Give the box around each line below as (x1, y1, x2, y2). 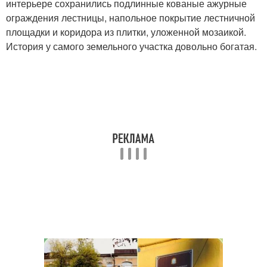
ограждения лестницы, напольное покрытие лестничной (6, 11, 255, 24)
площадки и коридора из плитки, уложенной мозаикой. (6, 25, 246, 39)
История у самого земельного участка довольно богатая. (6, 39, 257, 53)
